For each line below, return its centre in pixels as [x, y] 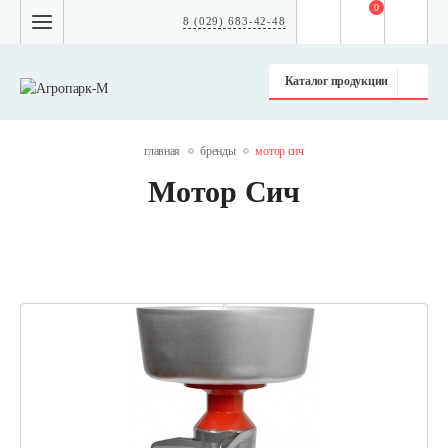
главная [162, 151]
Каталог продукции [336, 81]
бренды [218, 151]
